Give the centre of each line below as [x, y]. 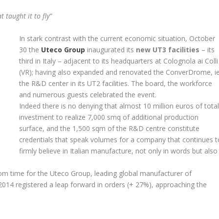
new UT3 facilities [168, 49]
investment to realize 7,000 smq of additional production [109, 117]
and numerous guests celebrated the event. [88, 94]
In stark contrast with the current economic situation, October [117, 38]
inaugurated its [111, 49]
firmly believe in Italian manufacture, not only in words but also [119, 151]
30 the [30, 49]
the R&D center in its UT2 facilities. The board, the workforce [116, 83]
